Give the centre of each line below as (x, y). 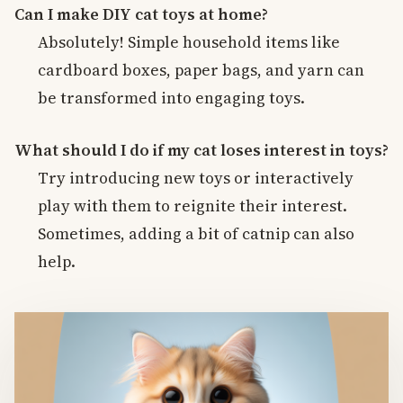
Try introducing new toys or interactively (196, 178)
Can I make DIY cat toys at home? (141, 15)
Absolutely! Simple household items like (189, 43)
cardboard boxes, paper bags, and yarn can (201, 71)
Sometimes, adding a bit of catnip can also (197, 233)
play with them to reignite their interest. (193, 206)
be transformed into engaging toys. (172, 99)
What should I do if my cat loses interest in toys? (201, 150)
